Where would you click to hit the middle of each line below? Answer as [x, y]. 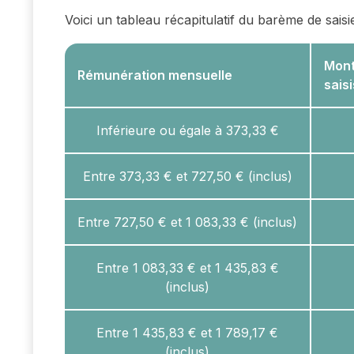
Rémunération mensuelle [155, 75]
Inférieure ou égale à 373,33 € [187, 131]
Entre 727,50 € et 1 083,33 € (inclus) [187, 222]
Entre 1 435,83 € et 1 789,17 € [187, 333]
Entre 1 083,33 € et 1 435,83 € [187, 268]
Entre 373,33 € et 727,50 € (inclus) [187, 177]
